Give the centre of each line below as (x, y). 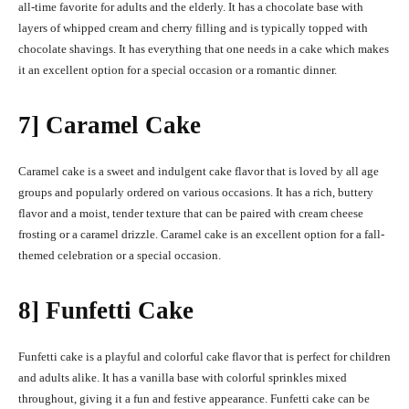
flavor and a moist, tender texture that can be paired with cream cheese (191, 214)
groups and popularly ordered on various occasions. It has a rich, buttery (196, 193)
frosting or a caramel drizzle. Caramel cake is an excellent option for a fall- (201, 235)
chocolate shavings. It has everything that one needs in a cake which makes (204, 49)
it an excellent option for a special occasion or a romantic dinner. (178, 70)
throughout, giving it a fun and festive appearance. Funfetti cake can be (194, 399)
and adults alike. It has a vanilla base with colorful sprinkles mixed (183, 378)
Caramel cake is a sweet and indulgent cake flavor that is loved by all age (199, 172)
